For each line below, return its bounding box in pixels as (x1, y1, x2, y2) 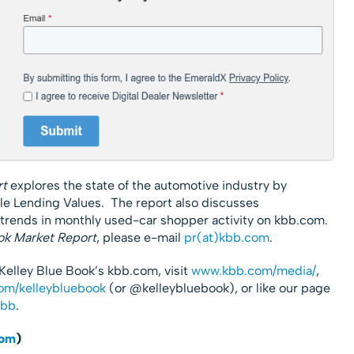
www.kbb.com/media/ (190, 262, 316, 278)
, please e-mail (96, 229, 184, 245)
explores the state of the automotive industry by (6, 177, 287, 193)
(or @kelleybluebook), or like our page (105, 280, 330, 296)
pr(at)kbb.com (183, 229, 269, 245)
